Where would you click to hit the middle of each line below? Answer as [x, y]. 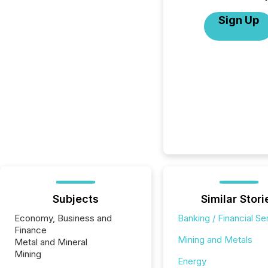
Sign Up [239, 20]
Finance [31, 230]
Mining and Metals [215, 240]
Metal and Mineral [51, 242]
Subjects [75, 199]
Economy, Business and [63, 218]
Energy [192, 261]
